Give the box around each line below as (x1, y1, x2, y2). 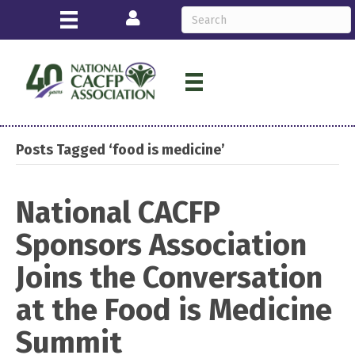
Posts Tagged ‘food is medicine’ (16, 140, 225, 158)
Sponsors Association (16, 226, 307, 263)
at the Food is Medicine (16, 291, 332, 328)
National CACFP (16, 193, 220, 231)
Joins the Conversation (16, 258, 323, 296)
